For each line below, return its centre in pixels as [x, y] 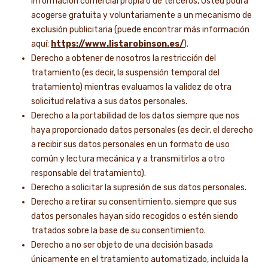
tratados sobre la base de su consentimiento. [118, 231]
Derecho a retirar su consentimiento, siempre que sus [134, 202]
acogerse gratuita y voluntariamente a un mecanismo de [141, 15]
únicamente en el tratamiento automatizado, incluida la [140, 259]
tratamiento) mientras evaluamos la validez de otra [131, 87]
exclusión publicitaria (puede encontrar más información [140, 30]
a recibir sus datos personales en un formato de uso [130, 144]
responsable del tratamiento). [89, 173]
